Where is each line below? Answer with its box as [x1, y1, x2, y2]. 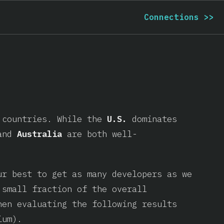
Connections [144, 12, 199, 22]
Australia [17, 128, 62, 139]
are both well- [62, 128, 137, 139]
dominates [127, 113, 177, 124]
